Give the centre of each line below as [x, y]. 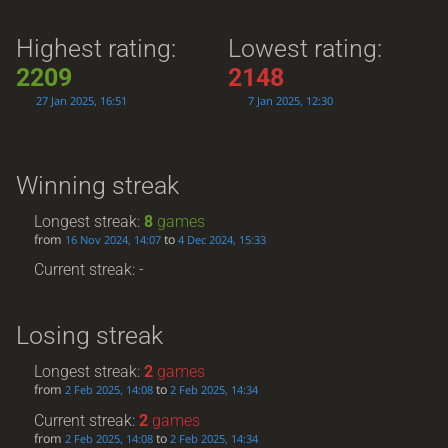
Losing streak [89, 336]
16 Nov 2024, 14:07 [113, 240]
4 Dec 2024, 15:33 [222, 240]
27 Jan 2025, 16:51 [81, 101]
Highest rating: [95, 49]
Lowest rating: [305, 49]
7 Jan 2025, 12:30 [291, 101]
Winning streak [97, 185]
